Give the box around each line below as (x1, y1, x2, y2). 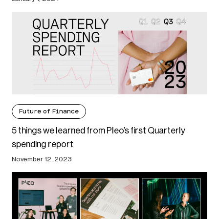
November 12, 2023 (12, 155, 72, 163)
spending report (12, 139, 73, 150)
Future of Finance (19, 108, 79, 115)
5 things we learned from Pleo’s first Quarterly (12, 126, 185, 136)
